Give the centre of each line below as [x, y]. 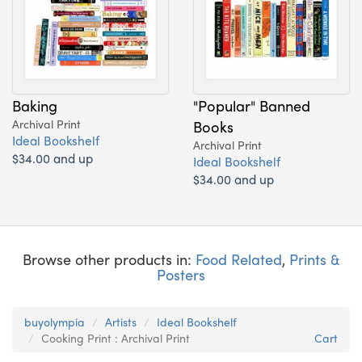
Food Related [238, 259]
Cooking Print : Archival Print [116, 338]
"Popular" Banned [252, 105]
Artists [121, 322]
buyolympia [55, 322]
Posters [181, 275]
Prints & [314, 259]
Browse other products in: [109, 259]
